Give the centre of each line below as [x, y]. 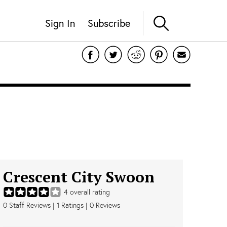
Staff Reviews [29, 205]
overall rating [89, 192]
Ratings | [74, 205]
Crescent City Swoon [79, 177]
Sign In [60, 23]
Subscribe [109, 23]
